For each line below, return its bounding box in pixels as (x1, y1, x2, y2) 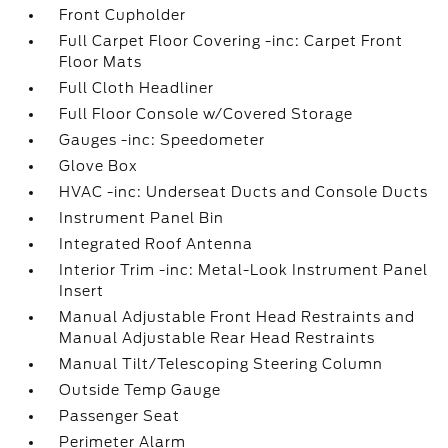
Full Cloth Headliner (59, 80, 215, 96)
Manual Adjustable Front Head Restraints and (59, 309, 416, 325)
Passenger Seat (59, 408, 181, 424)
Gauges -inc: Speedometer (59, 132, 266, 148)
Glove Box (59, 158, 139, 174)
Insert (59, 283, 105, 299)
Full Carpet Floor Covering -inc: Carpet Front (59, 33, 404, 49)
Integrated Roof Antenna (59, 236, 254, 252)
